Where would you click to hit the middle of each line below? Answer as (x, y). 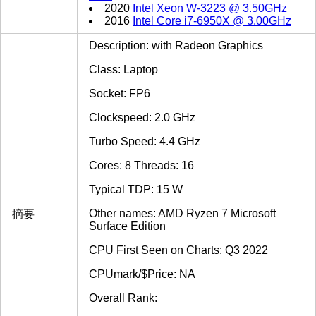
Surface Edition (127, 226)
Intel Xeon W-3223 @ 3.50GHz (210, 8)
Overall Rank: (123, 298)
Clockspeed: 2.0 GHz (142, 118)
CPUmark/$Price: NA (142, 274)
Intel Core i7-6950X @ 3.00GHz (212, 21)
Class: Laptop (123, 70)
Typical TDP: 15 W (136, 190)
